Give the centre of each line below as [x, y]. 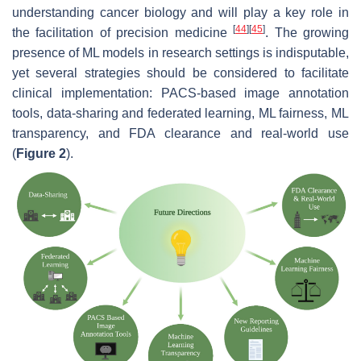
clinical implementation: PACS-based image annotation [180, 93]
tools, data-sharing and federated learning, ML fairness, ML [180, 113]
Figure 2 [41, 153]
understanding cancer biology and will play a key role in [180, 12]
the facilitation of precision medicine [123, 32]
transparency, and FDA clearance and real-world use [180, 133]
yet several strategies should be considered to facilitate [180, 73]
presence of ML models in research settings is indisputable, [180, 52]
